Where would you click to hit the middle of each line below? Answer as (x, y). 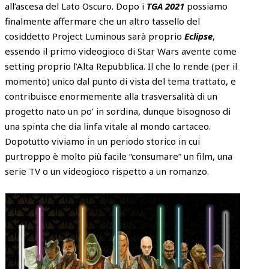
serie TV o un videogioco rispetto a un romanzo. (107, 171)
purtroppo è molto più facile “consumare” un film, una (119, 156)
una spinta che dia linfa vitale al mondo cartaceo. (108, 126)
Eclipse (199, 36)
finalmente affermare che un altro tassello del (103, 21)
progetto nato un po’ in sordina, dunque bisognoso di (118, 111)
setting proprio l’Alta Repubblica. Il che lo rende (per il (121, 66)
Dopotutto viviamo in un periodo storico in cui (103, 141)
